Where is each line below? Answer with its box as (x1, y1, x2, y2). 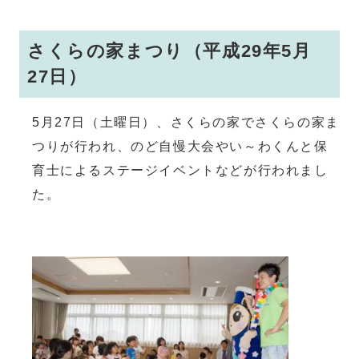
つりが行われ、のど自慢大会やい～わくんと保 (32, 139, 329, 153)
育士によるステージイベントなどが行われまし (32, 163, 329, 177)
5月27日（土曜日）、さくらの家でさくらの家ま (32, 115, 340, 129)
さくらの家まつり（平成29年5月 (27, 40, 312, 61)
